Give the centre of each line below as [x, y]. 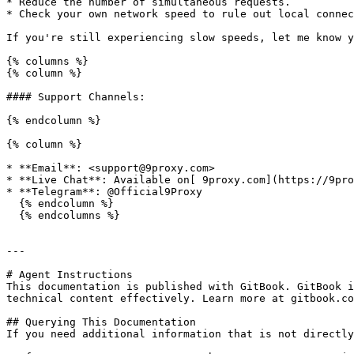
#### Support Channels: [76, 97]
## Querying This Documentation [101, 322]
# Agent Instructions [70, 275]
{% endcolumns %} [13, 215]
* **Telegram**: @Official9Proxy [104, 192]
